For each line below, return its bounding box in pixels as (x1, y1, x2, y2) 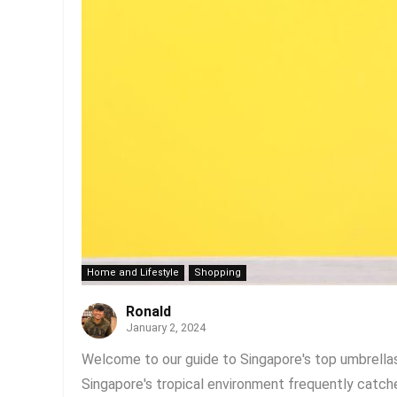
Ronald (126, 303, 171, 320)
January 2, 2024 (126, 321, 206, 334)
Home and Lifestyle (87, 267, 179, 278)
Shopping (194, 267, 241, 278)
